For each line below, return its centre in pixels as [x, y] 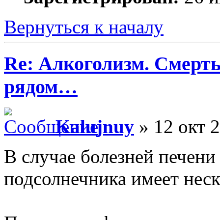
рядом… [41, 86]
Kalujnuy [95, 126]
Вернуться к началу [84, 27]
